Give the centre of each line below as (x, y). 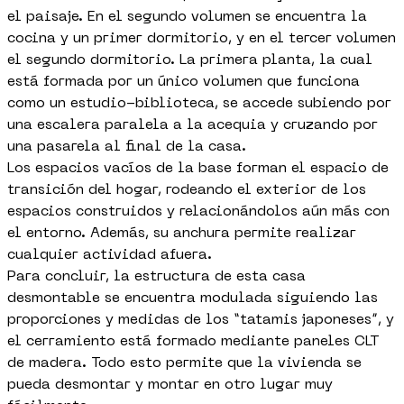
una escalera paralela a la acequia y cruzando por (193, 126)
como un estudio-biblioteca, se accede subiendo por (199, 104)
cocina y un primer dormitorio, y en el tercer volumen (202, 39)
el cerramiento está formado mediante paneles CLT (193, 342)
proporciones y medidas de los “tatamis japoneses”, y (201, 321)
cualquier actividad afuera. (110, 256)
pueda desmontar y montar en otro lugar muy (170, 386)
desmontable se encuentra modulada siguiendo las (193, 299)
